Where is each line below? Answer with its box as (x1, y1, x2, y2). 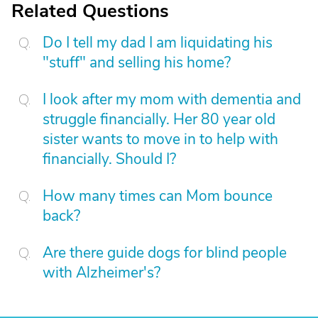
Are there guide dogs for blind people (43, 243, 287, 263)
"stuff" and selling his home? (43, 53, 231, 72)
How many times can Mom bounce (43, 186, 273, 206)
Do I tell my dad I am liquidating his (43, 33, 273, 53)
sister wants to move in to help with (43, 129, 278, 149)
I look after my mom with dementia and (43, 89, 301, 109)
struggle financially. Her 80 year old (43, 109, 275, 129)
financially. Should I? (43, 149, 176, 169)
